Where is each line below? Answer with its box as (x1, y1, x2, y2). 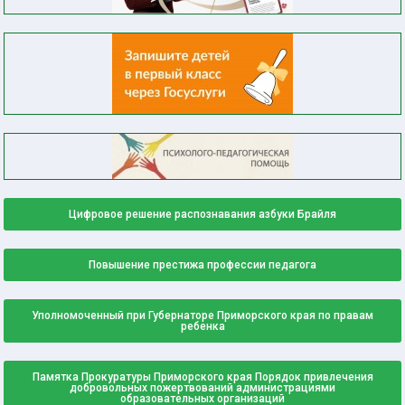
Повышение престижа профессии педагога (89, 258, 316, 271)
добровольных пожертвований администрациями (70, 381, 335, 394)
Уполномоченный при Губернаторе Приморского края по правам (32, 308, 373, 322)
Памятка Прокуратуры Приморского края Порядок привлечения (32, 370, 373, 383)
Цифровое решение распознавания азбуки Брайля (69, 207, 336, 221)
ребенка (180, 319, 225, 333)
